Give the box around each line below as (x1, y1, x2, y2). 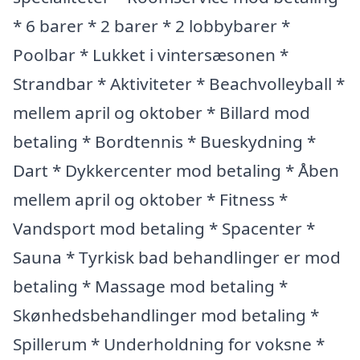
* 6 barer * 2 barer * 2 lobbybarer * (13, 14, 290, 37)
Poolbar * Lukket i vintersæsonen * (13, 43, 288, 66)
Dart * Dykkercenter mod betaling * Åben (13, 159, 339, 182)
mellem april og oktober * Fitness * (13, 188, 288, 211)
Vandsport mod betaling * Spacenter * (13, 217, 315, 239)
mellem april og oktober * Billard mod (13, 101, 310, 124)
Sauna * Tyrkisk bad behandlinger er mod (13, 246, 341, 268)
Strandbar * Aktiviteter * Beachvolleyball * (13, 72, 345, 95)
